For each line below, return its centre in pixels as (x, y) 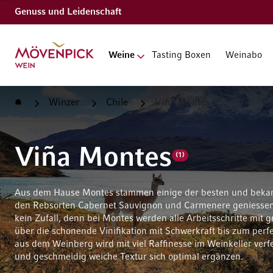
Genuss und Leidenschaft (68, 12)
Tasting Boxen (181, 55)
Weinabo (243, 55)
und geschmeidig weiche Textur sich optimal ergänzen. (129, 257)
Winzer (64, 103)
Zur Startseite (33, 45)
